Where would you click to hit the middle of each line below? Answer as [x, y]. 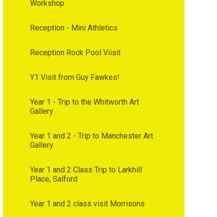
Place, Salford [54, 179]
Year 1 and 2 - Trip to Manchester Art [91, 136]
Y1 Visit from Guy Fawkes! [75, 77]
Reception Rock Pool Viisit [75, 52]
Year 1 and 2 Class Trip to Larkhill [86, 170]
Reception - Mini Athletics [74, 28]
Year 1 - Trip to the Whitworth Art [84, 102]
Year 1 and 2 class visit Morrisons [87, 203]
